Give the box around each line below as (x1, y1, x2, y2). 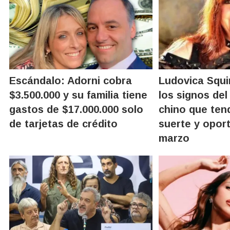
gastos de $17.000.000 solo (9, 103, 143, 115)
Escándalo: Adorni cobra (9, 74, 132, 86)
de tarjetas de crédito (9, 118, 118, 129)
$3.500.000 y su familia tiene (9, 89, 147, 101)
